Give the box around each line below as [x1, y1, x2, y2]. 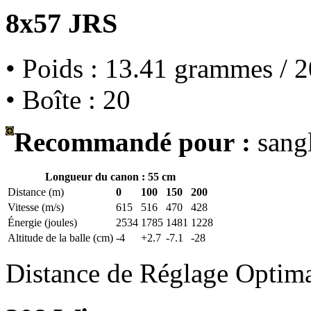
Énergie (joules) [8, 217, 77, 229]
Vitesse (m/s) [8, 201, 64, 214]
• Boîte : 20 [6, 85, 131, 115]
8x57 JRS [6, 8, 117, 40]
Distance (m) [8, 186, 64, 199]
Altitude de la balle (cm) [8, 232, 113, 244]
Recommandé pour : [14, 127, 251, 158]
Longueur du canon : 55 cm [45, 171, 176, 183]
